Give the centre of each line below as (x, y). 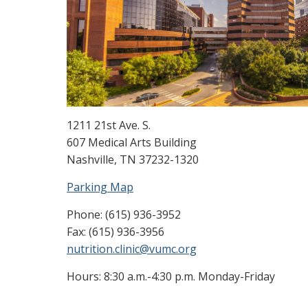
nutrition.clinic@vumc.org (132, 249)
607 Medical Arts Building (132, 143)
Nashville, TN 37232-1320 (133, 160)
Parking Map (100, 187)
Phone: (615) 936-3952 (124, 215)
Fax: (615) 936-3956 (115, 232)
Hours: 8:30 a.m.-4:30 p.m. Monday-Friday (171, 277)
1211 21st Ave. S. (109, 125)
